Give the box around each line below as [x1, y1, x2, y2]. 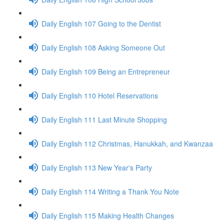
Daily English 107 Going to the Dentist [41, 18, 161, 28]
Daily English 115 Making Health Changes [41, 210, 174, 220]
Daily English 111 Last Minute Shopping [41, 114, 167, 124]
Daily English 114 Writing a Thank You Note [41, 186, 179, 196]
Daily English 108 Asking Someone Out [41, 42, 165, 52]
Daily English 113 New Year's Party [41, 162, 152, 172]
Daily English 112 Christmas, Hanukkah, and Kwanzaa [41, 138, 213, 148]
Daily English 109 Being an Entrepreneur [41, 66, 170, 76]
